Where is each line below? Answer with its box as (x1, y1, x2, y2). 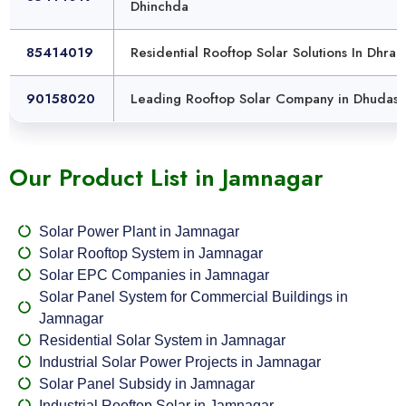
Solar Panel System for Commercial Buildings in (38, 288, 348, 305)
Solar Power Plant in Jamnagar (38, 223, 239, 240)
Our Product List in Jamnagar (9, 160, 324, 196)
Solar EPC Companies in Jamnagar (38, 266, 269, 284)
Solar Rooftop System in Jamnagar (38, 245, 263, 262)
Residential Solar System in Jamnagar (38, 332, 285, 349)
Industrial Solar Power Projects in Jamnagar (38, 353, 321, 371)
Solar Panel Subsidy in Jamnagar (38, 375, 255, 392)
